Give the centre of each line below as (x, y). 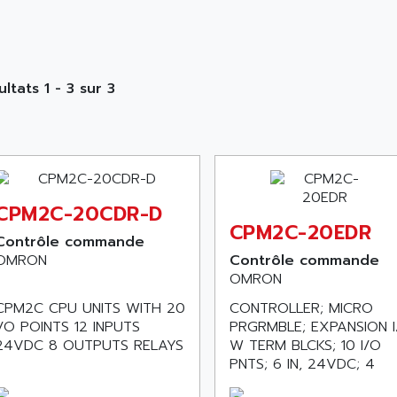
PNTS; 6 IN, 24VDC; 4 (302, 364)
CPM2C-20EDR (300, 233)
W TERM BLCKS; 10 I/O (305, 346)
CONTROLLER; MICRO (301, 308)
